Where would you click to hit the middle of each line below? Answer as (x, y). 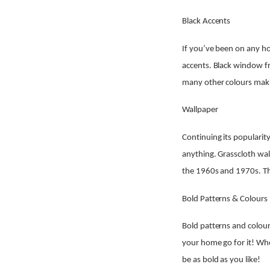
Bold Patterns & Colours (225, 199)
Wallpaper (200, 110)
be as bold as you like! (221, 260)
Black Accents (206, 22)
